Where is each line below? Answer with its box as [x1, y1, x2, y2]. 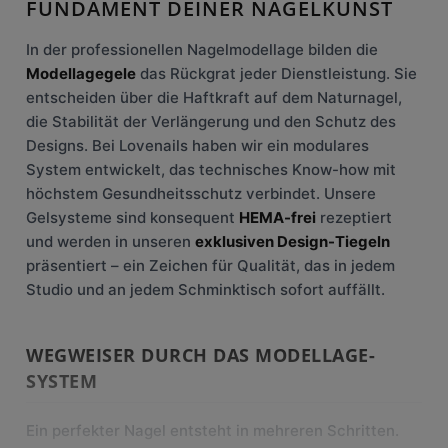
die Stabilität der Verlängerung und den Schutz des [26, 112, 396, 132]
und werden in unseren [26, 232, 195, 252]
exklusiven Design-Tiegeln [195, 232, 390, 252]
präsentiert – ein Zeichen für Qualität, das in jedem [26, 256, 395, 276]
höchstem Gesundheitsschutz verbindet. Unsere [26, 184, 376, 204]
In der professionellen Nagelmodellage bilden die [26, 40, 378, 60]
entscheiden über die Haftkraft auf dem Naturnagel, [26, 88, 402, 108]
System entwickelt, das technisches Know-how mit [26, 160, 396, 180]
